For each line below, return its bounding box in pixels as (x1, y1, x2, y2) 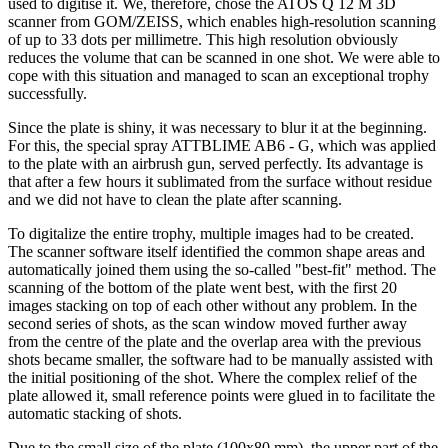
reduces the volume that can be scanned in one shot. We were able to (8, 48, 440, 66)
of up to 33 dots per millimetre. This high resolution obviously (8, 30, 398, 48)
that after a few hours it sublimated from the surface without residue (8, 172, 432, 190)
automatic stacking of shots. (8, 404, 182, 422)
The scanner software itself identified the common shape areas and (8, 242, 425, 260)
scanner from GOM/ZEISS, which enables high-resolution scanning (8, 12, 436, 30)
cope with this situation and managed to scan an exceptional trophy (8, 66, 429, 84)
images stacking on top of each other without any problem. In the (8, 296, 417, 314)
